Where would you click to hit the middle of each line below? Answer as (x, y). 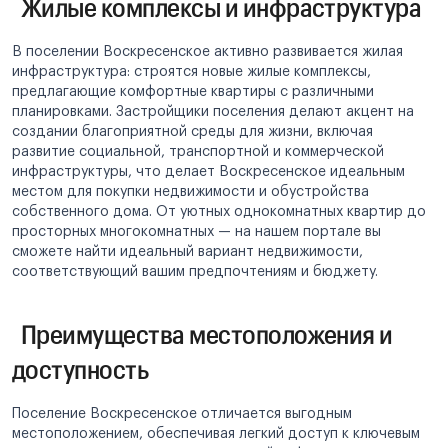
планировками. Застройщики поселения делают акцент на (213, 111)
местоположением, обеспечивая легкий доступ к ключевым (216, 433)
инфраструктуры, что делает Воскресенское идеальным (208, 171)
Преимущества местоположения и (202, 333)
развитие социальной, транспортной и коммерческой (198, 151)
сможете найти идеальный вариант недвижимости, (187, 251)
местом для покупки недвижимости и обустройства (190, 191)
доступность (81, 368)
